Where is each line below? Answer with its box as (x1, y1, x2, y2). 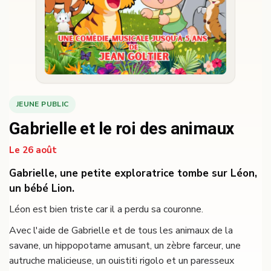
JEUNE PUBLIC (16, 99, 69, 109)
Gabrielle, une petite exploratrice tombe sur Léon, (9, 166, 257, 180)
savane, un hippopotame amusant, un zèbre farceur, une (9, 238, 241, 252)
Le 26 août (9, 143, 57, 156)
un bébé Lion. (9, 181, 74, 195)
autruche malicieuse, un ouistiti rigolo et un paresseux (9, 253, 234, 267)
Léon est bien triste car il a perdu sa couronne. (9, 202, 203, 216)
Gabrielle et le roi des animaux (9, 116, 234, 142)
